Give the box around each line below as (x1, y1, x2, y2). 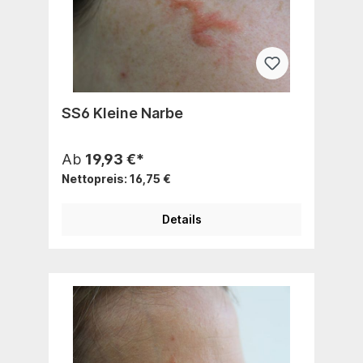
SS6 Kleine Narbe (62, 104, 183, 122)
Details (161, 211, 202, 226)
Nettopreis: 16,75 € (62, 171, 171, 186)
